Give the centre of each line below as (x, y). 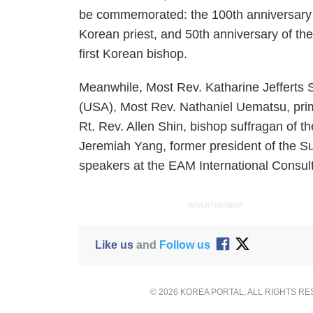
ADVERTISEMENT (216, 205)
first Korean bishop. (133, 54)
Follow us (184, 245)
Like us (114, 245)
